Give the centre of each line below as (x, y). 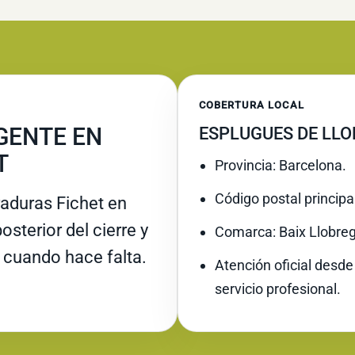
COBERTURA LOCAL (252, 105)
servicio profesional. (278, 288)
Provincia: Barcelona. (281, 165)
